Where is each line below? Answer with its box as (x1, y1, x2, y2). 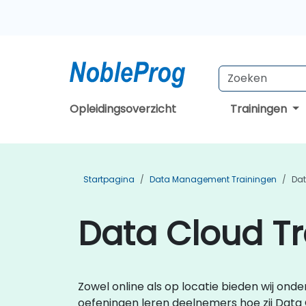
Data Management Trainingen (150, 173, 277, 185)
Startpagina (83, 173, 135, 185)
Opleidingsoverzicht (70, 101, 176, 117)
